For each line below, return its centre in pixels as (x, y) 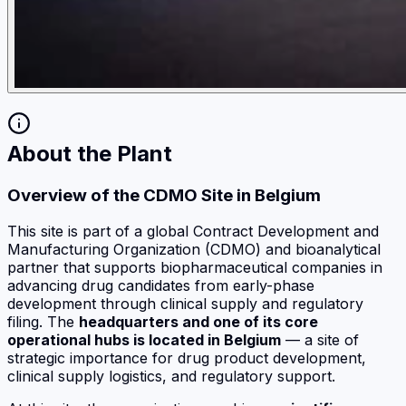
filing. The (43, 322)
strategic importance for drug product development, (187, 358)
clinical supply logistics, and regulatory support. (171, 377)
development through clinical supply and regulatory (185, 304)
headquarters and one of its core (198, 322)
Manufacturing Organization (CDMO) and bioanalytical (194, 250)
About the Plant (90, 153)
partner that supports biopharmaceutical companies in (195, 268)
